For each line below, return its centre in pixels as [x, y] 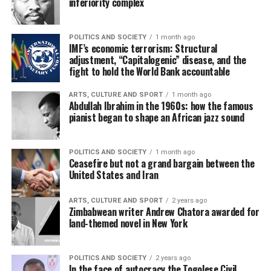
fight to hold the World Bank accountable [149, 71]
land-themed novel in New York [128, 223]
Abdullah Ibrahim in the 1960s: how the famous [161, 106]
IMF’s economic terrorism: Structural [143, 48]
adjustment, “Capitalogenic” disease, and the [157, 60]
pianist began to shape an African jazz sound [156, 117]
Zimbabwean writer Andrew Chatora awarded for [164, 212]
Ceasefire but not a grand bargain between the [162, 163]
